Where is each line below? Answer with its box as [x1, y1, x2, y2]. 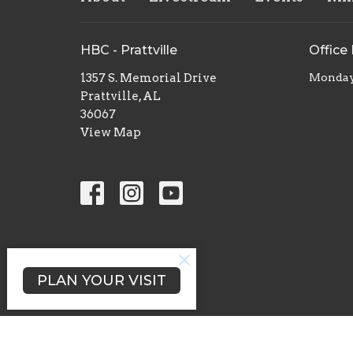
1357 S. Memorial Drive [80, 70, 217, 85]
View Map [80, 124, 141, 139]
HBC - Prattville [80, 43, 177, 58]
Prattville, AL [80, 88, 161, 103]
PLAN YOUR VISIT [36, 271, 166, 289]
